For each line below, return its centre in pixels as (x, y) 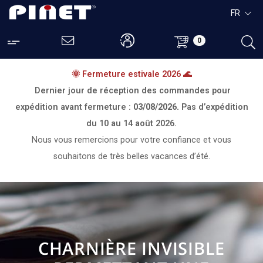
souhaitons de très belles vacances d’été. (131, 156)
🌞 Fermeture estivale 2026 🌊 (131, 74)
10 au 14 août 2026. (138, 124)
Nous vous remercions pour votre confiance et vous (131, 140)
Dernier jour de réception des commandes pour (133, 91)
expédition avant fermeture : (74, 107)
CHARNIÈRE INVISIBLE (131, 248)
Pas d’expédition (215, 107)
